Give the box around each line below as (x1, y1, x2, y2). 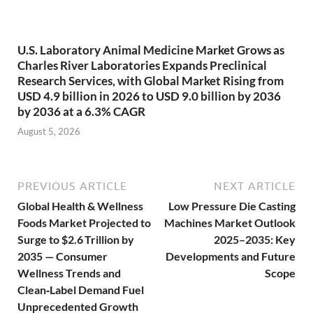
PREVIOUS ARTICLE (17, 180, 127, 193)
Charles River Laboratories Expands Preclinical (17, 57, 267, 73)
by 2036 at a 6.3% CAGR (17, 103, 145, 119)
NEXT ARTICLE (214, 180, 296, 193)
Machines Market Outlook (164, 216, 296, 230)
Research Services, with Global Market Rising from (17, 73, 284, 88)
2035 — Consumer (17, 249, 108, 263)
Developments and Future (166, 249, 296, 263)
